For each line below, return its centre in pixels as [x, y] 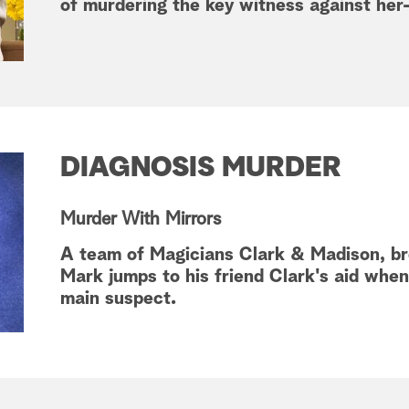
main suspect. [118, 299]
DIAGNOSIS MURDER [201, 168]
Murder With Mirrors [141, 220]
